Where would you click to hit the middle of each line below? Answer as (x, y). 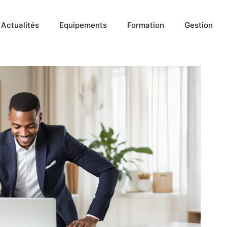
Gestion (199, 25)
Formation (146, 25)
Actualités (20, 25)
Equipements (83, 25)
